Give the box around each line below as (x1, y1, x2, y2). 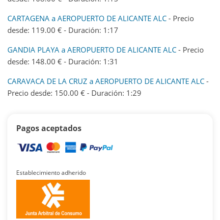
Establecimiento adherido (16, 168, 86, 177)
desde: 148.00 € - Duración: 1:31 (7, 56, 118, 66)
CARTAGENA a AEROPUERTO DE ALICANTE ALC (7, 13, 166, 23)
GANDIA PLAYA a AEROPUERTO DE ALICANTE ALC (7, 44, 176, 55)
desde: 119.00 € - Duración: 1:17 (7, 25, 118, 35)
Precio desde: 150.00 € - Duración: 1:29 (7, 87, 141, 98)
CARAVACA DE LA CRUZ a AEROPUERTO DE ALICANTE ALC (7, 76, 204, 86)
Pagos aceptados (16, 122, 82, 134)
